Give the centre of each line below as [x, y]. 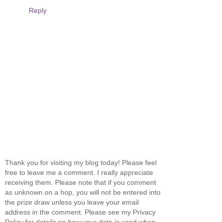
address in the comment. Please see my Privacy [80, 212]
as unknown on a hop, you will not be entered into [83, 193]
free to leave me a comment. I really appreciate [79, 173]
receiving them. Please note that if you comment [81, 183]
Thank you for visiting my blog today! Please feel [81, 163]
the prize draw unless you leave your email [72, 202]
